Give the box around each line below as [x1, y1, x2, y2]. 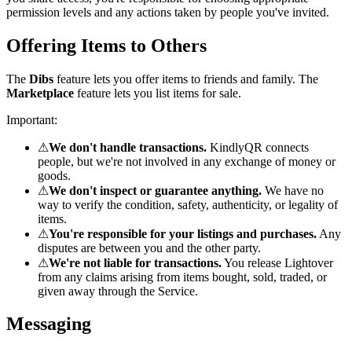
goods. [38, 168, 71, 182]
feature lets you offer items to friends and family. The [53, 71, 318, 86]
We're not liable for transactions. [49, 255, 222, 269]
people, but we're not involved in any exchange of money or [38, 154, 335, 168]
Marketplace [6, 86, 74, 100]
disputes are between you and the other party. [38, 240, 261, 255]
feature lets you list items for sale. [74, 86, 241, 100]
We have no [262, 183, 324, 197]
